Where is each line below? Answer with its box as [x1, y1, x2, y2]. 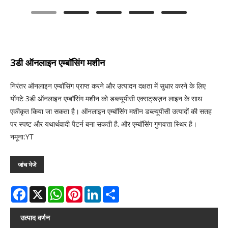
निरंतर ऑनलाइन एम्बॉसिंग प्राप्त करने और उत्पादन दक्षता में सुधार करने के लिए [10, 80, 206, 91]
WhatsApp [64, 185, 99, 195]
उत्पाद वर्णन [20, 212, 50, 222]
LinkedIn [101, 185, 130, 195]
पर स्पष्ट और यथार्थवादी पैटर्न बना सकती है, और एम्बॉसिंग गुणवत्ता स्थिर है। [10, 119, 197, 129]
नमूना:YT [10, 131, 34, 141]
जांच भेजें [18, 160, 36, 169]
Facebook [27, 185, 59, 195]
